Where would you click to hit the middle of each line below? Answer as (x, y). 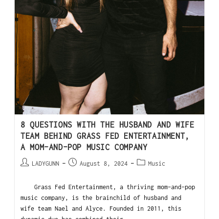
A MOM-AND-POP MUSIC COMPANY (84, 147)
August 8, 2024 (104, 164)
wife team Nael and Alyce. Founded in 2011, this (101, 209)
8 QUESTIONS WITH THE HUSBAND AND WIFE (108, 125)
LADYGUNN (46, 164)
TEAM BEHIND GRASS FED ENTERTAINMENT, (105, 136)
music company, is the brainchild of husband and (101, 198)
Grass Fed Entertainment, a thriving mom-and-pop (108, 187)
